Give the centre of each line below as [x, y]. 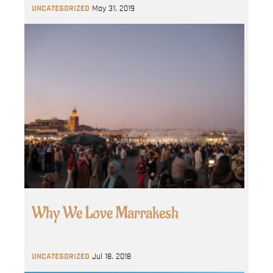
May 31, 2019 [113, 8]
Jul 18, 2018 [112, 257]
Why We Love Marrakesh [105, 213]
